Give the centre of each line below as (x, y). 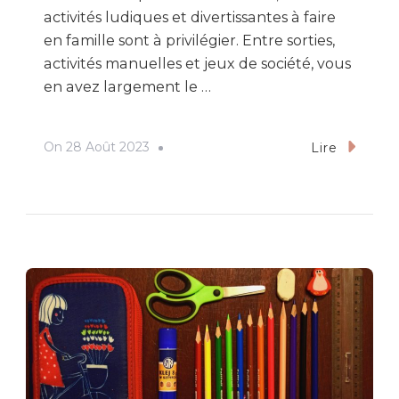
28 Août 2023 (108, 147)
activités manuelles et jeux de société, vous (197, 63)
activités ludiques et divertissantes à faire (190, 17)
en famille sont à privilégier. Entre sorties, (189, 40)
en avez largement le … (127, 86)
